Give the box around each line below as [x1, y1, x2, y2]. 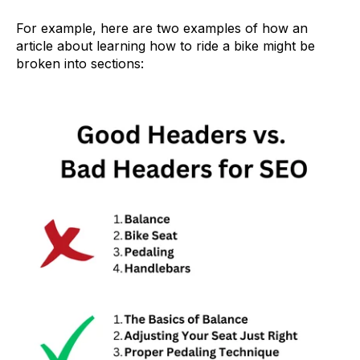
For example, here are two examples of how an [16, 19, 308, 36]
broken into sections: [16, 55, 144, 72]
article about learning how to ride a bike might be [16, 37, 315, 54]
